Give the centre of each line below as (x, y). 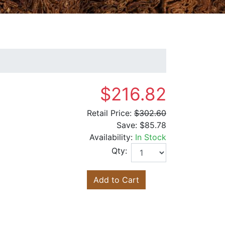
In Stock (151, 137)
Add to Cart (116, 180)
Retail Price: (109, 113)
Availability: (112, 137)
